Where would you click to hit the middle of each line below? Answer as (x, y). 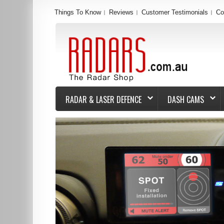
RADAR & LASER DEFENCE (104, 99)
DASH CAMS (186, 99)
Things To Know (78, 12)
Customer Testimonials (175, 12)
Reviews (121, 12)
